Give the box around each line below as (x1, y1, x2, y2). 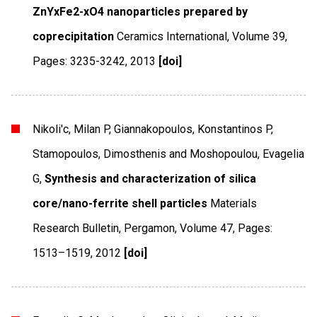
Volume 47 (180, 221, 234, 235)
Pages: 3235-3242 (33, 54, 126, 68)
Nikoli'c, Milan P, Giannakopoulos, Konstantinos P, (33, 122, 274, 136)
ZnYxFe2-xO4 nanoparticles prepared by (33, 4, 248, 18)
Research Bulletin (33, 221, 120, 235)
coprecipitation (33, 29, 115, 43)
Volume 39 (232, 29, 286, 43)
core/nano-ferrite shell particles (33, 196, 208, 210)
